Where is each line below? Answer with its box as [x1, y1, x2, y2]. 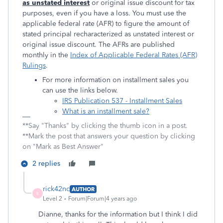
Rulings [22, 61, 46, 70]
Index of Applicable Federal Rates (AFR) [70, 51, 197, 59]
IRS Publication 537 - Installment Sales [62, 97, 182, 105]
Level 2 [43, 195, 62, 202]
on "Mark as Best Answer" [22, 142, 104, 151]
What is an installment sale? [62, 107, 149, 115]
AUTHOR [72, 185, 95, 193]
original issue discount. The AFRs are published [22, 40, 175, 49]
